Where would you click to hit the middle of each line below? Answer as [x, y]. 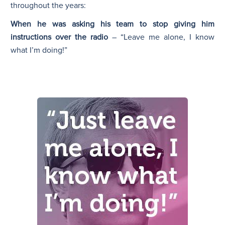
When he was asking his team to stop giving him [113, 24]
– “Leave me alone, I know [161, 37]
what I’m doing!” [39, 50]
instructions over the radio [59, 37]
